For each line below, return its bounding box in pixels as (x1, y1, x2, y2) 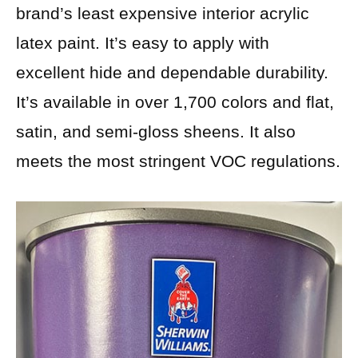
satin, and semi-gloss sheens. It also (16, 122, 296, 141)
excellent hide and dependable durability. (16, 63, 328, 82)
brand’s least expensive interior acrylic (16, 4, 309, 23)
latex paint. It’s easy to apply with (16, 34, 269, 53)
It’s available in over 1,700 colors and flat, (16, 93, 334, 112)
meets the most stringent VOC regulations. (16, 152, 340, 171)
